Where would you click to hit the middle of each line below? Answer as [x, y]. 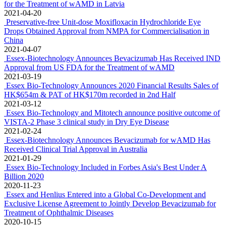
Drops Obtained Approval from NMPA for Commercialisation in [107, 31]
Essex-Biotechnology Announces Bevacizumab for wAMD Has [108, 140]
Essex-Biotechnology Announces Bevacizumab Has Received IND [113, 58]
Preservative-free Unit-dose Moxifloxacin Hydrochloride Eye [103, 22]
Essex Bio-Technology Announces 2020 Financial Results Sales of [112, 86]
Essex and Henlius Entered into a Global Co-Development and [106, 194]
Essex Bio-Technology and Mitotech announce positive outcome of [113, 113]
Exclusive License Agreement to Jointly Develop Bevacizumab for [110, 204]
